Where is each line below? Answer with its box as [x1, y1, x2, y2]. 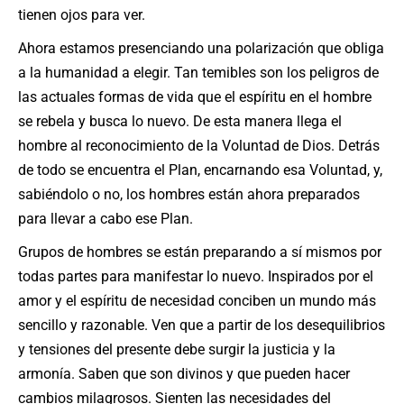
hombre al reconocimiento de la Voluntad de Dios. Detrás [18, 137, 380, 154]
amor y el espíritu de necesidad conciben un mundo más [18, 292, 376, 309]
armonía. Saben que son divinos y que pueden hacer [18, 365, 350, 382]
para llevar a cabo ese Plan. [18, 210, 193, 227]
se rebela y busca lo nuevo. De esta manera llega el [18, 113, 342, 130]
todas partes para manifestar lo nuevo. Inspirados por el [18, 268, 373, 285]
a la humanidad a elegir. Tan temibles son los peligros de [18, 64, 379, 81]
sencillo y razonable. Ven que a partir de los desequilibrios [18, 317, 385, 334]
